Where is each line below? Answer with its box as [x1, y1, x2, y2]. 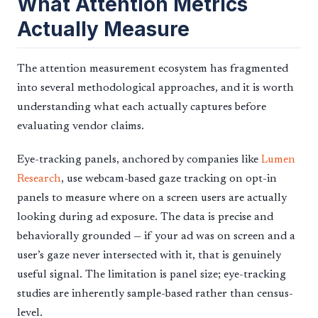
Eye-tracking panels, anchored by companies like [17, 153, 261, 165]
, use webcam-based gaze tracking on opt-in [61, 172, 277, 185]
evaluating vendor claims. [17, 120, 144, 132]
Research [17, 172, 61, 185]
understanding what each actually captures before [17, 101, 266, 113]
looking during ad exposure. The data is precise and [17, 211, 273, 223]
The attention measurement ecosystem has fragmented [17, 62, 288, 75]
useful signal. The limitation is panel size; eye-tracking [17, 268, 286, 280]
